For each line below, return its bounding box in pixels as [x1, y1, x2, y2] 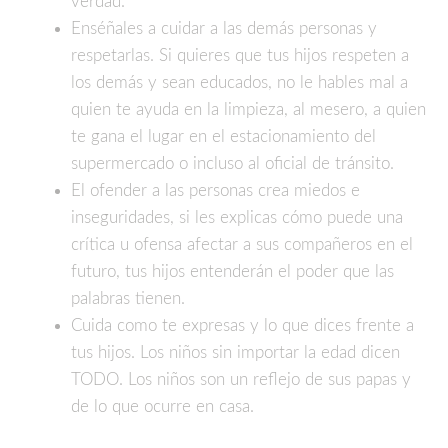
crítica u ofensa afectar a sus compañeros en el [71, 235, 413, 253]
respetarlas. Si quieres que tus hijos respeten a [71, 46, 409, 64]
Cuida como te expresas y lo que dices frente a [71, 316, 414, 334]
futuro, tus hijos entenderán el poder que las [71, 262, 394, 280]
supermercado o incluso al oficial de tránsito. [71, 154, 394, 172]
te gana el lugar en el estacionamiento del [71, 127, 376, 145]
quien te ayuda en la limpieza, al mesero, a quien [71, 100, 426, 118]
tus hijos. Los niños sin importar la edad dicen [71, 343, 400, 361]
